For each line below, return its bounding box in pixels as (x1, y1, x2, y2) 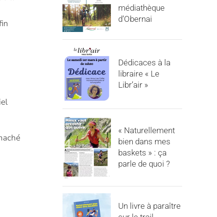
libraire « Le (118, 69, 159, 78)
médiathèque (118, 2, 165, 13)
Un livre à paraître (118, 201, 181, 211)
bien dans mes (118, 136, 170, 146)
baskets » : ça (118, 147, 167, 157)
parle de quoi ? (118, 158, 170, 169)
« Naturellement (118, 125, 175, 135)
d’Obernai (118, 14, 152, 24)
